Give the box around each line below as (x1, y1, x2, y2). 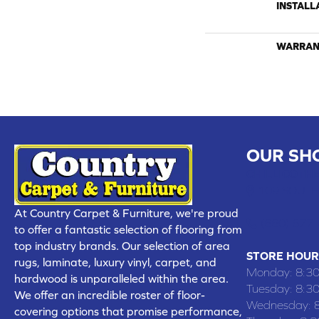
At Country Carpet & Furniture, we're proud (14, 206, 239, 219)
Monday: (246, 265, 296, 278)
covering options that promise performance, (14, 304, 242, 318)
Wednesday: (246, 298, 314, 311)
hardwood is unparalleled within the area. (14, 271, 229, 285)
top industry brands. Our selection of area (14, 239, 230, 252)
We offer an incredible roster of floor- (14, 288, 205, 301)
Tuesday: (246, 281, 296, 295)
